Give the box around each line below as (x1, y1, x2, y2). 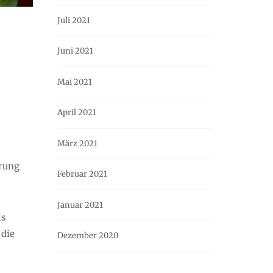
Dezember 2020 (57, 230, 118, 241)
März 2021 (57, 138, 97, 149)
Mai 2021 (57, 76, 92, 87)
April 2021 (57, 107, 96, 118)
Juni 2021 (57, 46, 93, 57)
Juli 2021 (57, 15, 90, 26)
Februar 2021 (57, 169, 107, 180)
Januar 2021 (57, 199, 103, 210)
